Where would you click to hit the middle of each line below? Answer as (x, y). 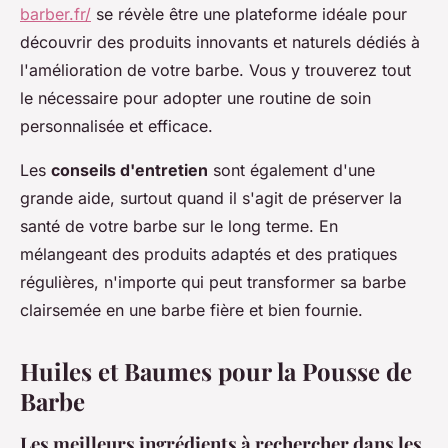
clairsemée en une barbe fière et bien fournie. (191, 309)
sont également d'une (291, 169)
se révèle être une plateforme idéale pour (249, 13)
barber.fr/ (55, 13)
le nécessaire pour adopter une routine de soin (195, 97)
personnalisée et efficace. (116, 125)
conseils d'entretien (129, 169)
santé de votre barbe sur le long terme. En (179, 225)
